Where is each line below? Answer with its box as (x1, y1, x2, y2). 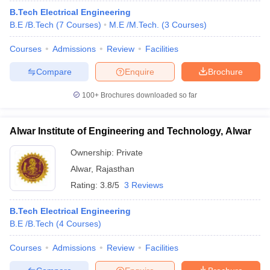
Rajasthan (96, 164, 134, 174)
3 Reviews (124, 180, 163, 190)
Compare (36, 66, 72, 77)
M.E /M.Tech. (109, 20, 159, 30)
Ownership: (71, 148, 116, 157)
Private (116, 148, 143, 157)
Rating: (71, 180, 100, 190)
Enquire (125, 66, 154, 77)
